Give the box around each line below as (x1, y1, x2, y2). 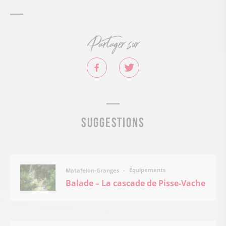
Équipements (128, 166, 165, 174)
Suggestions (81, 114, 145, 128)
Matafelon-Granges (66, 166, 121, 174)
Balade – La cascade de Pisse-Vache (66, 178, 205, 189)
